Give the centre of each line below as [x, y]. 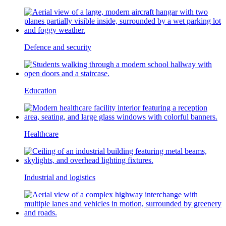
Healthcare [41, 134]
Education [40, 90]
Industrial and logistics [60, 177]
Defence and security [58, 47]
